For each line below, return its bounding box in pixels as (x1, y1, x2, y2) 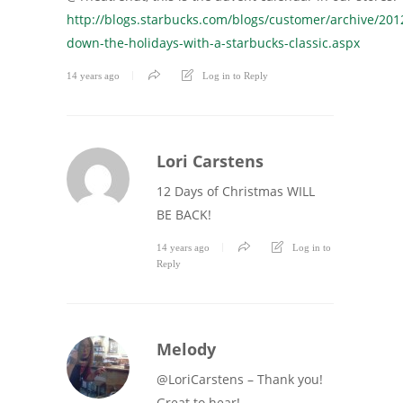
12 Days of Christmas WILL (157, 182, 315, 200)
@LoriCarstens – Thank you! (157, 370, 323, 388)
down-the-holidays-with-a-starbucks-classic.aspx (67, 33, 360, 51)
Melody (157, 337, 216, 360)
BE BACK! (157, 205, 211, 223)
